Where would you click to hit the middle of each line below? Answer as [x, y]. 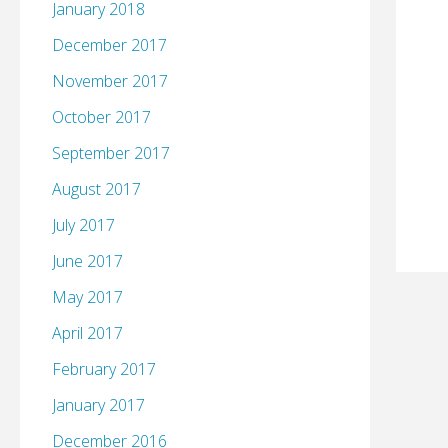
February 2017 [104, 369]
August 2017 [96, 189]
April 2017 [87, 333]
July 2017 [83, 225]
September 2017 [111, 153]
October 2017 [101, 117]
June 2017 [87, 261]
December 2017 [109, 45]
